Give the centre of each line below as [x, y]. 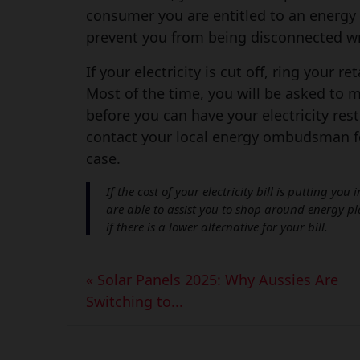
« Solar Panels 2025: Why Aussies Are [212, 280]
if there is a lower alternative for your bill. [217, 227]
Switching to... [134, 302]
